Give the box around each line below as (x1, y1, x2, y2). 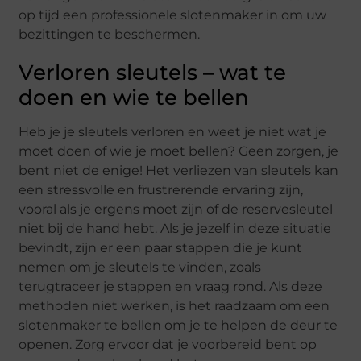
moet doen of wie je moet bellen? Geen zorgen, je (19, 143, 339, 160)
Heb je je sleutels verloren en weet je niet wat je (19, 124, 327, 140)
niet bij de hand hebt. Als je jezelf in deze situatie (19, 221, 332, 237)
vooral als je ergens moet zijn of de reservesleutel (19, 201, 334, 218)
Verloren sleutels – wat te (19, 60, 287, 86)
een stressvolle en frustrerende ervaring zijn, (19, 182, 304, 198)
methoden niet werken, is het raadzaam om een (19, 298, 330, 314)
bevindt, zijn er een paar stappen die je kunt (19, 240, 303, 256)
